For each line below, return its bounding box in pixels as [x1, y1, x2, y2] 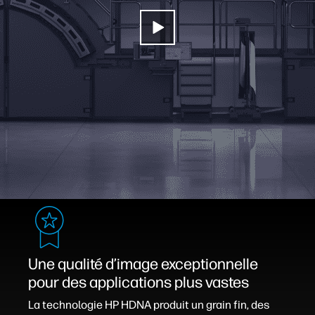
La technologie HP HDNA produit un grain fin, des [28, 298, 269, 311]
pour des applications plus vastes [28, 273, 249, 292]
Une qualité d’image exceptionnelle [28, 255, 258, 274]
